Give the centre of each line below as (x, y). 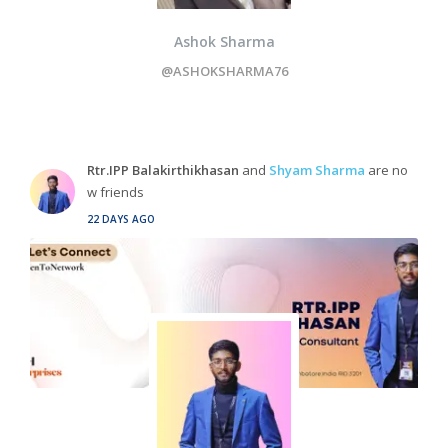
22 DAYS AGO (121, 219)
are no (386, 170)
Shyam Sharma (317, 170)
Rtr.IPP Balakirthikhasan (163, 170)
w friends (115, 192)
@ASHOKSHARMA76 (224, 71)
